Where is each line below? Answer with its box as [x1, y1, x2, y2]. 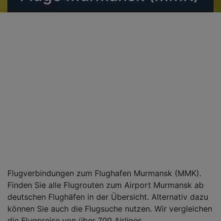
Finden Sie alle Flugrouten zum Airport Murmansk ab [7, 180, 204, 190]
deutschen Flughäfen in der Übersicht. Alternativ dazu [7, 191, 208, 202]
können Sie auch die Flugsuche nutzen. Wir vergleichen [7, 203, 212, 214]
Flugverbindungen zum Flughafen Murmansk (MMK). [7, 168, 201, 178]
